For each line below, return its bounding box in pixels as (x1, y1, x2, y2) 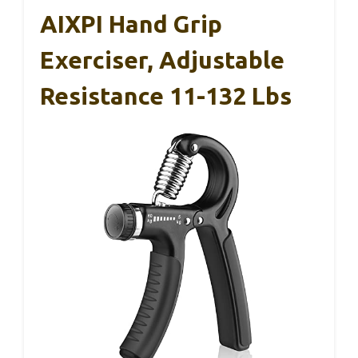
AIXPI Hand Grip (40, 10, 222, 38)
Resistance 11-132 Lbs (40, 82, 292, 110)
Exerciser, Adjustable (40, 46, 284, 74)
